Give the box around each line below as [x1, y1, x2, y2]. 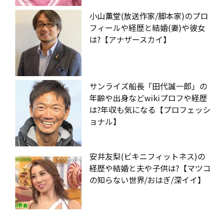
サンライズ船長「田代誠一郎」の [89, 80, 207, 92]
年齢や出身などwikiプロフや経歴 [89, 91, 207, 104]
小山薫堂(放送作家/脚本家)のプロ [89, 9, 208, 22]
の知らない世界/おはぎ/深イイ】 [89, 173, 205, 186]
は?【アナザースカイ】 [89, 33, 171, 45]
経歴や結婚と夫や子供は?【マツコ [89, 162, 211, 174]
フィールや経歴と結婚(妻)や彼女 [89, 21, 205, 33]
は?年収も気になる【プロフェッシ [89, 103, 211, 115]
